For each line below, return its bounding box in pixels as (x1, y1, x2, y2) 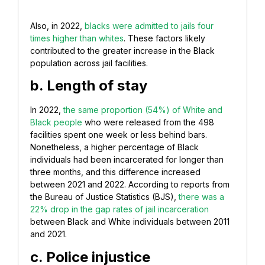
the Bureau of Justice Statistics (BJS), (30, 192, 179, 202)
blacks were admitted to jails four (85, 20, 214, 31)
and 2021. (30, 229, 69, 240)
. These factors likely (124, 33, 205, 43)
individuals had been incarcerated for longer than (30, 154, 224, 165)
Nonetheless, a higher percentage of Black (30, 142, 199, 153)
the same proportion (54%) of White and (63, 105, 222, 115)
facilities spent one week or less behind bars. (30, 130, 207, 140)
